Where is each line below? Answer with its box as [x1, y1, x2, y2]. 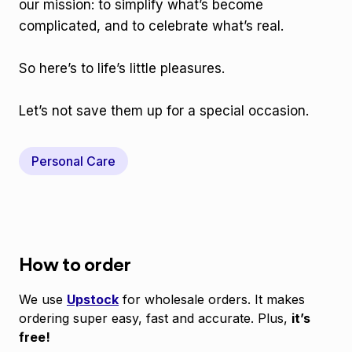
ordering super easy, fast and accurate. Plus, [19, 310, 291, 326]
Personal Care [31, 153, 115, 169]
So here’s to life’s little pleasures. [19, 60, 225, 76]
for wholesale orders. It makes [119, 291, 305, 307]
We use [19, 291, 67, 307]
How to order [19, 256, 131, 275]
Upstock [67, 291, 119, 307]
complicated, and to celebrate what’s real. [19, 18, 284, 34]
